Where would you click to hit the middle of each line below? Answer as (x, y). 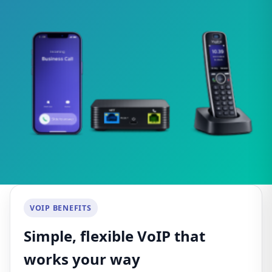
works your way (82, 259)
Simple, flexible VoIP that (114, 236)
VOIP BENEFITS (61, 208)
